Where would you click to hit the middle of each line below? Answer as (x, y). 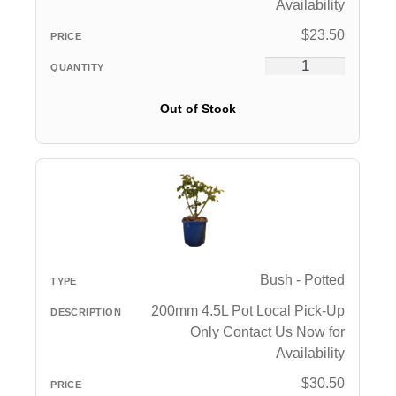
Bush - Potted (303, 279)
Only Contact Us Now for (268, 331)
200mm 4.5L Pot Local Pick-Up (248, 310)
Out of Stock (198, 109)
